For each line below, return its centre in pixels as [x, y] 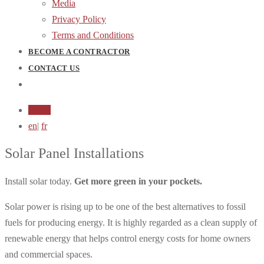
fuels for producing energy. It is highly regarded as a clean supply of [131, 222]
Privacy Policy [79, 19]
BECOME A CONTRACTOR [79, 52]
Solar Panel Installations [74, 153]
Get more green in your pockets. [138, 181]
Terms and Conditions [93, 35]
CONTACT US [54, 68]
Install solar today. [39, 181]
